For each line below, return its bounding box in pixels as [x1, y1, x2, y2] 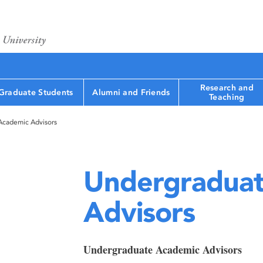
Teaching [209, 92, 245, 102]
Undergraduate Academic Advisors [83, 242, 242, 257]
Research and [200, 82, 254, 93]
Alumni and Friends [92, 87, 170, 97]
